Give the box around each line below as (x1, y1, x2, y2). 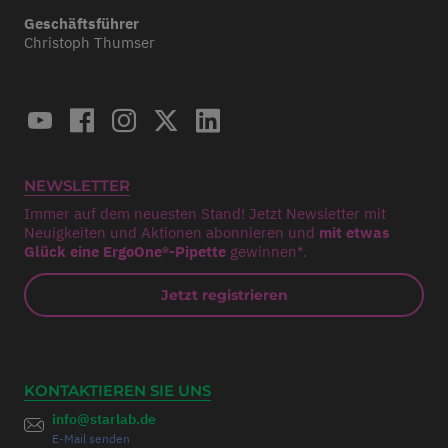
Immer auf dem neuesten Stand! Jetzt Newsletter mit (24, 204, 386, 223)
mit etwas (319, 223, 390, 242)
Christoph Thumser (24, 33, 155, 52)
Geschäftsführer (24, 14, 139, 33)
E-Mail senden (52, 431, 130, 446)
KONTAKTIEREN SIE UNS (24, 381, 211, 400)
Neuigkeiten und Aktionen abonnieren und (24, 223, 319, 242)
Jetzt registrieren (160, 286, 288, 304)
